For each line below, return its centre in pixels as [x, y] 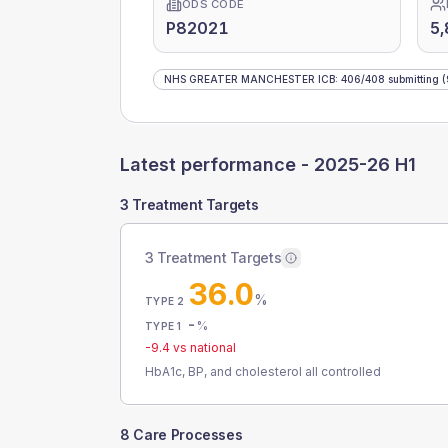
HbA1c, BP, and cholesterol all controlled [263, 371]
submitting [412, 79]
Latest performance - [217, 164]
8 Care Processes [181, 434]
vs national [203, 347]
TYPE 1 [163, 326]
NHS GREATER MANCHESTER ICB [249, 79]
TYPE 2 [165, 301]
